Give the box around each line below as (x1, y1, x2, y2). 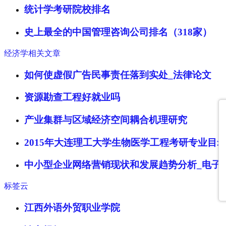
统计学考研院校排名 (24, 4, 110, 15)
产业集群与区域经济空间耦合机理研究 (24, 115, 187, 125)
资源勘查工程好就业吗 (24, 92, 120, 103)
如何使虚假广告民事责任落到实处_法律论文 (24, 69, 211, 80)
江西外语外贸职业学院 (24, 202, 120, 213)
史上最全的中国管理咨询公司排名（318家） (24, 27, 212, 38)
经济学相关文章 (4, 48, 61, 58)
